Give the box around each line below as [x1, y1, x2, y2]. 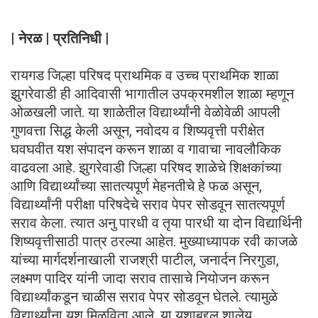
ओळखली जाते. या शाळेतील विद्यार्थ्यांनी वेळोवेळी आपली [11, 103, 280, 121]
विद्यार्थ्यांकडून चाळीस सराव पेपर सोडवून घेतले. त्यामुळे [11, 287, 278, 305]
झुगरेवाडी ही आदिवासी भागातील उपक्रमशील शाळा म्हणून [11, 84, 294, 102]
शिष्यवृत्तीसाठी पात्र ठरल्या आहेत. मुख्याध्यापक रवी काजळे [11, 232, 297, 250]
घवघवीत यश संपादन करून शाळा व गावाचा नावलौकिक [11, 140, 281, 158]
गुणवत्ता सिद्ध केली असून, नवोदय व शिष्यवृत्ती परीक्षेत [11, 121, 264, 139]
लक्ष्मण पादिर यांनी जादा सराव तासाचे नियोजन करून [11, 269, 269, 287]
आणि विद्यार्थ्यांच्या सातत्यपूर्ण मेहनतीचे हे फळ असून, [11, 177, 262, 194]
